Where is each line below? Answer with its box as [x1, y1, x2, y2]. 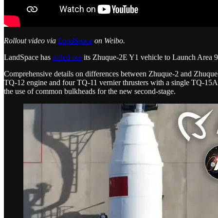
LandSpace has [4, 53, 53, 61]
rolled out [53, 53, 82, 61]
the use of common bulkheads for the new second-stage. [4, 87, 176, 95]
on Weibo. [92, 36, 125, 45]
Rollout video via [4, 36, 58, 45]
